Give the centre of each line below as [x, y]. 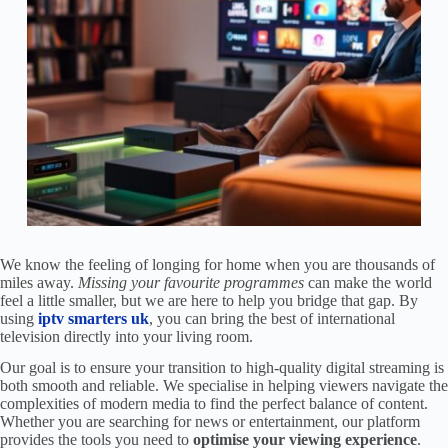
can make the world [368, 283]
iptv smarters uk [93, 319]
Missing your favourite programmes [191, 283]
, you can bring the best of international [272, 319]
